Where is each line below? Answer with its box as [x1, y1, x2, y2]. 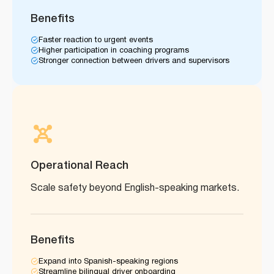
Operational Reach [31, 160, 128, 171]
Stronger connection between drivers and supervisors [39, 57, 229, 65]
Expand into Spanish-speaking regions [39, 257, 178, 265]
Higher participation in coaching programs [39, 46, 189, 54]
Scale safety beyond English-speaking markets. [31, 183, 239, 193]
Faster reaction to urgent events [39, 36, 153, 44]
